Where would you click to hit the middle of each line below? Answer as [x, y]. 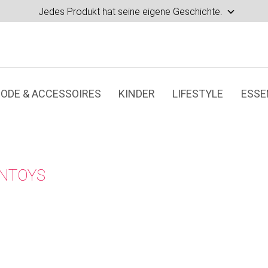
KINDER [137, 94]
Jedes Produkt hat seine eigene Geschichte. [130, 11]
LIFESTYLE [198, 94]
